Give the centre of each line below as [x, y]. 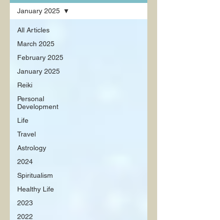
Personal [31, 99]
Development [38, 107]
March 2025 [36, 44]
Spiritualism [35, 175]
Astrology [32, 148]
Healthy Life [36, 189]
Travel [27, 134]
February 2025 [40, 57]
